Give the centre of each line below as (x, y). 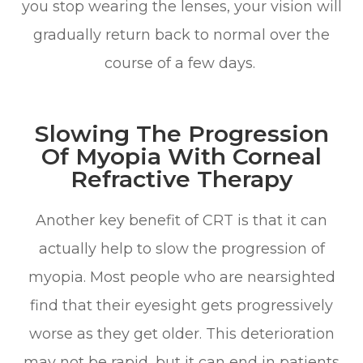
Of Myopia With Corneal (181, 156)
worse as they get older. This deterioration (181, 333)
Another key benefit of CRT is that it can (181, 220)
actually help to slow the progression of (181, 248)
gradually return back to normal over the (181, 34)
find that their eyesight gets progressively (181, 305)
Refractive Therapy (181, 179)
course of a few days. (181, 63)
